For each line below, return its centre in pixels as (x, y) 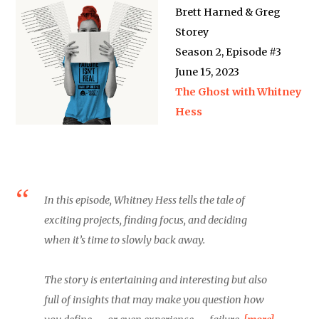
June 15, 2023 (208, 72)
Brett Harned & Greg (228, 12)
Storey (192, 32)
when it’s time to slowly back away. (125, 240)
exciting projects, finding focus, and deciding (146, 220)
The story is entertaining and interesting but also (156, 280)
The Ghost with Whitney (239, 92)
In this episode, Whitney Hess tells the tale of (145, 200)
